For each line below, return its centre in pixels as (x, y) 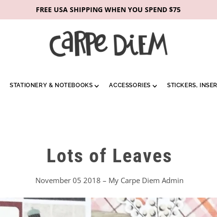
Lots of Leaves (110, 156)
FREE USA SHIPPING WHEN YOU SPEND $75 (108, 9)
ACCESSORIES (130, 85)
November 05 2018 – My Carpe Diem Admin (110, 180)
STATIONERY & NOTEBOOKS (51, 85)
